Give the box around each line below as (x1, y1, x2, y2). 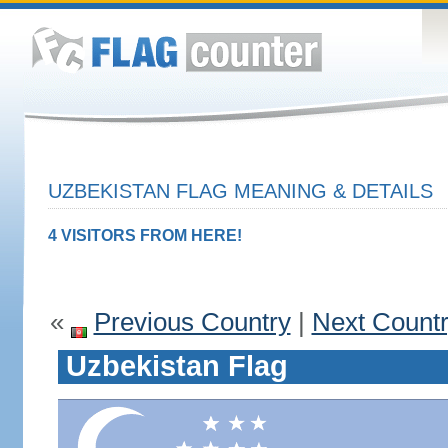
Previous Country (93, 307, 291, 337)
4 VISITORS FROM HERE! (47, 227, 242, 244)
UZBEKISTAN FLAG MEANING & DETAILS (47, 180, 433, 202)
